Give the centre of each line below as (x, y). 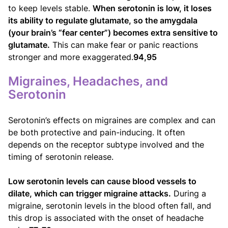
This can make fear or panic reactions (124, 45)
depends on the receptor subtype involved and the (106, 144)
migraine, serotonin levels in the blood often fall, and (110, 205)
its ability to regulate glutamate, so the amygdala (103, 20)
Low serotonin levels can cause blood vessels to (102, 181)
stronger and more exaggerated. (71, 57)
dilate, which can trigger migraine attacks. (90, 193)
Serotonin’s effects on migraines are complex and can (112, 120)
